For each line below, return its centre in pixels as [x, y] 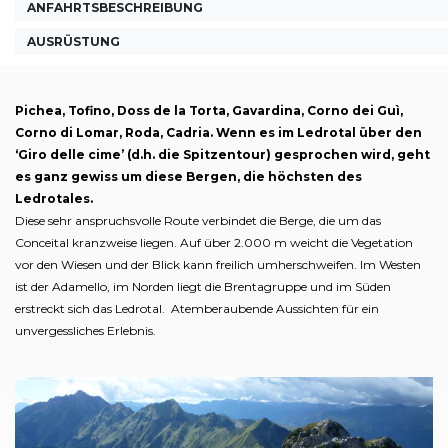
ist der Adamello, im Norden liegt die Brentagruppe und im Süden [203, 286]
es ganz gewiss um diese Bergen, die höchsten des [188, 176]
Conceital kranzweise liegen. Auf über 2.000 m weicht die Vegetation [214, 242]
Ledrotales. [54, 198]
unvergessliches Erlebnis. [85, 330]
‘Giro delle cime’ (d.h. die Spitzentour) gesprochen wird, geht [222, 154]
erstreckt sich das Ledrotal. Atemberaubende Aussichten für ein [197, 308]
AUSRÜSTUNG [73, 41]
